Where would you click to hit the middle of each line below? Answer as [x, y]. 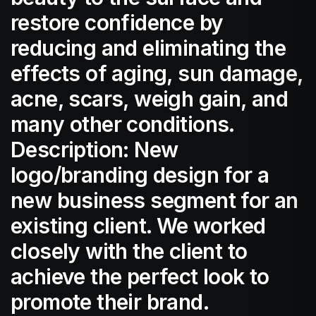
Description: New [95, 150]
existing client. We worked [138, 226]
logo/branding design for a [140, 175]
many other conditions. [122, 124]
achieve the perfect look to [140, 277]
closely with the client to [129, 251]
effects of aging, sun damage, [157, 74]
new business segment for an [154, 201]
